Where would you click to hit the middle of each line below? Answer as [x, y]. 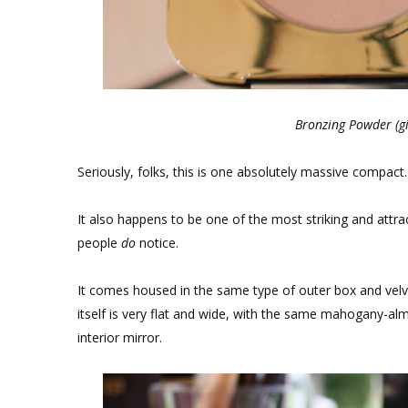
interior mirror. [120, 337]
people [99, 243]
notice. [157, 243]
